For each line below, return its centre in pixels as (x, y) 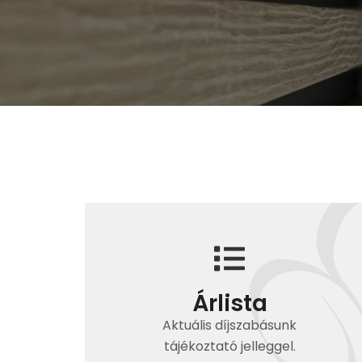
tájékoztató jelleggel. (229, 346)
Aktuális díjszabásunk (230, 325)
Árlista (229, 303)
